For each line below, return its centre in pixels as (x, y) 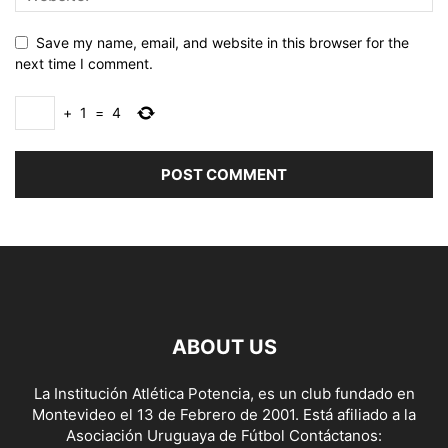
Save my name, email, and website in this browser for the (222, 43)
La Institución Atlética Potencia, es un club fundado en (224, 394)
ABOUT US (224, 347)
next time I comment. (84, 64)
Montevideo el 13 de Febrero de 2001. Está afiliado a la (224, 415)
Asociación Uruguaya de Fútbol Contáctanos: (224, 436)
